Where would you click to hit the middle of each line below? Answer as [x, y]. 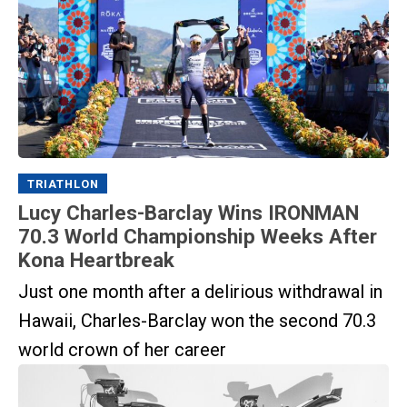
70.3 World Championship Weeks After [198, 237]
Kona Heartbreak [96, 260]
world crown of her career [122, 349]
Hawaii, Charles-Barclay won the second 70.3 [197, 320]
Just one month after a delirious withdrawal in [200, 291]
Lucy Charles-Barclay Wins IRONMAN [189, 213]
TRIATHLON [63, 184]
